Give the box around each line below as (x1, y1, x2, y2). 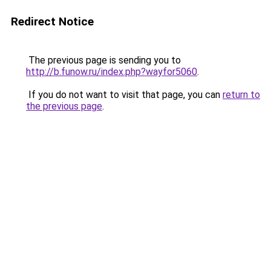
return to (223, 89, 260, 100)
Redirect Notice (11, 15, 94, 28)
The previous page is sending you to (26, 54, 181, 66)
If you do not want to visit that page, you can (26, 89, 223, 100)
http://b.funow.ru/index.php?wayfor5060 (26, 66, 197, 77)
